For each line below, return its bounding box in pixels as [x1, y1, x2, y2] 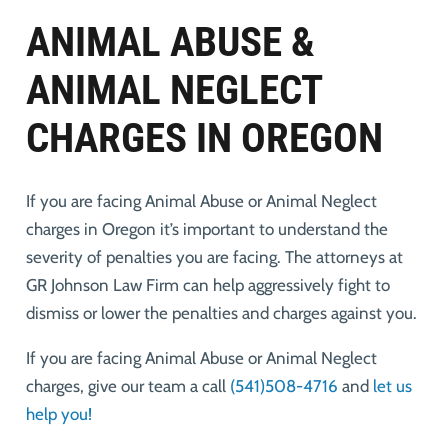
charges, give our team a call [25, 376, 230, 397]
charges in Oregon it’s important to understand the [25, 219, 388, 240]
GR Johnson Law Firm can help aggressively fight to [25, 275, 390, 296]
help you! [25, 404, 92, 425]
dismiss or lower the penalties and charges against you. [25, 303, 417, 324]
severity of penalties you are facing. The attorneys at [25, 247, 403, 268]
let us [372, 376, 412, 397]
